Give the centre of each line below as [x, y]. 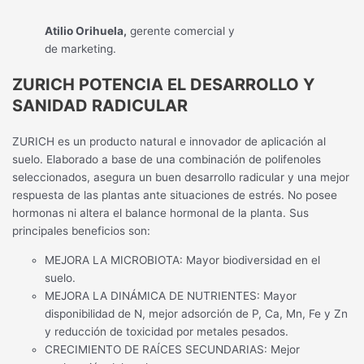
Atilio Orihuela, [86, 30]
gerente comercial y [181, 30]
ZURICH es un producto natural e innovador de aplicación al [169, 141]
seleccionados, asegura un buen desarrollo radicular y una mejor [181, 177]
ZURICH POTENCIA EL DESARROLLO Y [164, 84]
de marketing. [81, 48]
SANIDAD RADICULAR [100, 105]
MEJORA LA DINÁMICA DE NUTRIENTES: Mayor [171, 295]
